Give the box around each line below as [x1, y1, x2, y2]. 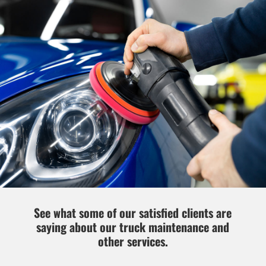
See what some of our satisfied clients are [34, 204, 232, 222]
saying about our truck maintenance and [36, 218, 230, 236]
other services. [97, 232, 168, 251]
